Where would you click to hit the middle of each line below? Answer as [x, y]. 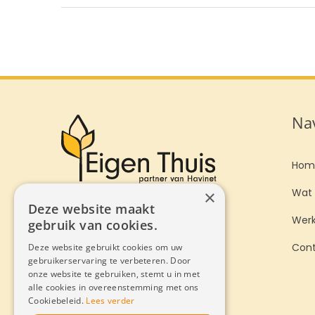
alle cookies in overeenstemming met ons [114, 287]
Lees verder [110, 301]
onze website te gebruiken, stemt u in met [114, 274]
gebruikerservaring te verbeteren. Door [110, 261]
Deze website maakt [92, 209]
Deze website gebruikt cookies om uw [105, 247]
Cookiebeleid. [57, 301]
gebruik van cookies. [93, 225]
